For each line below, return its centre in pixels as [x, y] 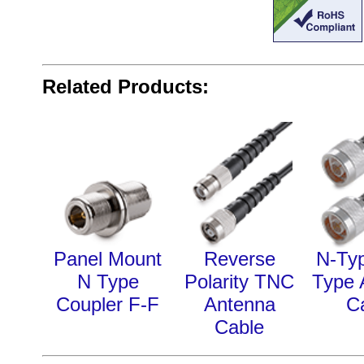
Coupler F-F [108, 304]
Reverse [239, 258]
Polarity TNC [239, 281]
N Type [108, 281]
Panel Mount [108, 258]
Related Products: [125, 87]
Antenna [239, 304]
